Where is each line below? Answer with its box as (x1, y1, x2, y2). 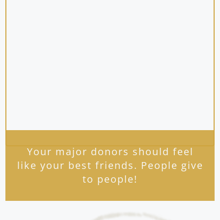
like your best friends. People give (17, 159, 203, 172)
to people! (82, 172, 137, 186)
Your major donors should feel (27, 145, 193, 159)
